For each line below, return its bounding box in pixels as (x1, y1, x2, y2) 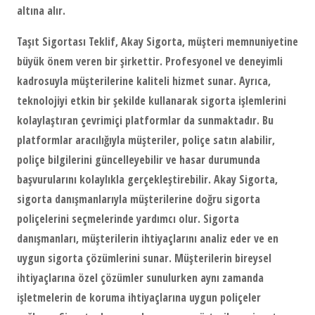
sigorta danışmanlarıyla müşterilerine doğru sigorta (17, 191, 260, 207)
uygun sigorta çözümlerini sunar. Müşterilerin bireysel (17, 250, 271, 266)
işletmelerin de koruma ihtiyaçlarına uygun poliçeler (17, 290, 261, 306)
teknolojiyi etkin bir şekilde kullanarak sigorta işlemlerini (17, 93, 286, 109)
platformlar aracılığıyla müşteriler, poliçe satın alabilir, (17, 132, 275, 148)
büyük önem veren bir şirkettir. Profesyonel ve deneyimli (17, 53, 283, 70)
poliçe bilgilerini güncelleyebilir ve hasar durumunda (17, 152, 260, 168)
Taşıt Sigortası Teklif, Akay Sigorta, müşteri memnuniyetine (17, 34, 298, 50)
